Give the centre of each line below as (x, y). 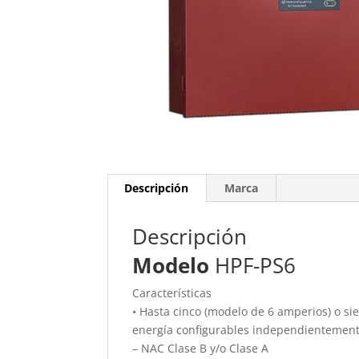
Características (172, 293)
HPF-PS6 (253, 266)
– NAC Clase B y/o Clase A (201, 349)
